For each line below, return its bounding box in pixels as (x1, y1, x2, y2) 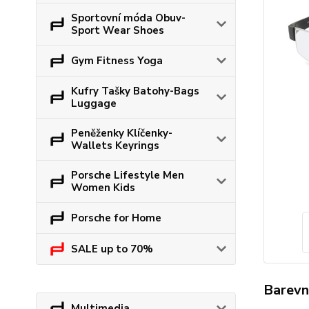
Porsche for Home (71, 211, 161, 225)
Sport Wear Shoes (71, 23, 164, 37)
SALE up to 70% (71, 242, 153, 256)
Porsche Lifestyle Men (71, 168, 184, 182)
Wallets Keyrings (71, 139, 159, 152)
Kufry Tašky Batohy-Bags (71, 84, 199, 98)
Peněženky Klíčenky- (71, 126, 172, 140)
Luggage (71, 97, 117, 110)
